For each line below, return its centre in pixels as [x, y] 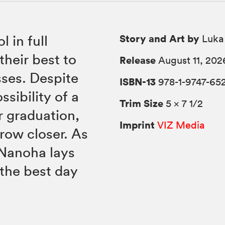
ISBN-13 [138, 82]
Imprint [137, 125]
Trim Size [142, 103]
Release [138, 60]
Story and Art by [160, 39]
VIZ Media [181, 125]
